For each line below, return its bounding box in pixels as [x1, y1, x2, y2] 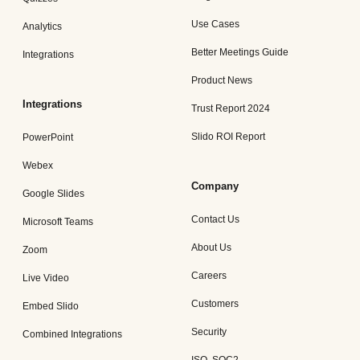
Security [191, 325, 227, 337]
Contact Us [191, 213, 239, 225]
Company [191, 179, 239, 192]
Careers [191, 269, 227, 281]
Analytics [22, 20, 62, 32]
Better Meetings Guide [191, 46, 288, 58]
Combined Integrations [22, 328, 122, 340]
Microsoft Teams [22, 215, 93, 227]
